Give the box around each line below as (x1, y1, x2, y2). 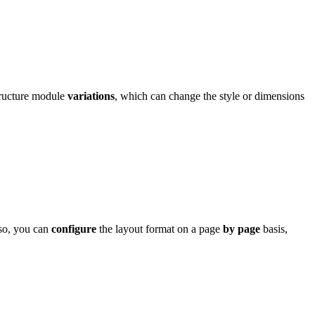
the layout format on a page (96, 223, 223, 236)
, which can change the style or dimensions (115, 90, 304, 103)
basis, (260, 223, 288, 236)
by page (223, 223, 260, 236)
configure (51, 223, 96, 236)
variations (67, 90, 115, 103)
